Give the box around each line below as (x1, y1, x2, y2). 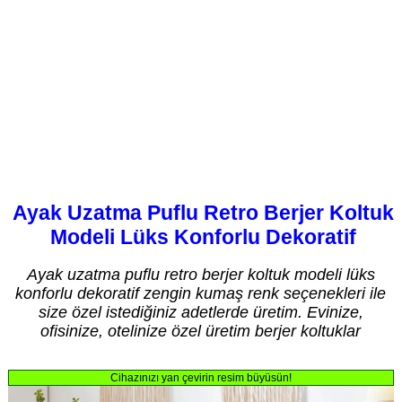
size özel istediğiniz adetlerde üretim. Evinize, (38, 302, 363, 321)
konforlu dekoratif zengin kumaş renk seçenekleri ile (15, 284, 387, 302)
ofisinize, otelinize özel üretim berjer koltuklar (40, 321, 362, 340)
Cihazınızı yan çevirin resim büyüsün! (109, 371, 292, 385)
